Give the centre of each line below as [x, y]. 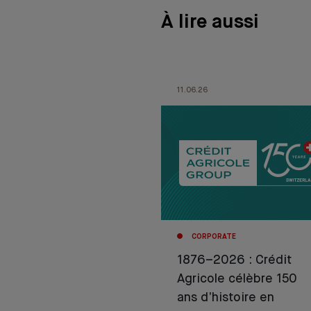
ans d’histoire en [225, 298]
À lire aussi [210, 23]
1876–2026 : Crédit [234, 261]
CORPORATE [213, 237]
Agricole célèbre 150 [237, 279]
